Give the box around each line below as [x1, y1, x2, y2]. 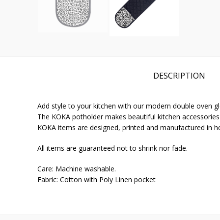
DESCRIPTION [153, 70, 205, 82]
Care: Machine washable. [37, 164, 116, 174]
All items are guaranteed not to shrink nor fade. [37, 143, 188, 153]
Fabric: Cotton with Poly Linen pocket [37, 175, 156, 185]
